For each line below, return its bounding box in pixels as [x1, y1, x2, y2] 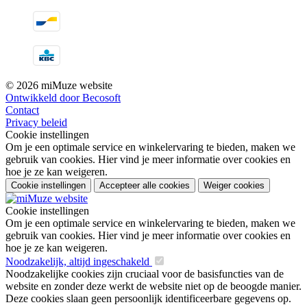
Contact [5, 104, 39, 116]
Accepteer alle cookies [99, 180, 190, 191]
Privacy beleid [5, 116, 67, 129]
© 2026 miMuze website [5, 79, 112, 92]
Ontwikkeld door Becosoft [5, 92, 121, 104]
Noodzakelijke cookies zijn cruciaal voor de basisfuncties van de [5, 268, 284, 280]
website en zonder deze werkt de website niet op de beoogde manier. [5, 280, 302, 293]
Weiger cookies [204, 180, 265, 191]
